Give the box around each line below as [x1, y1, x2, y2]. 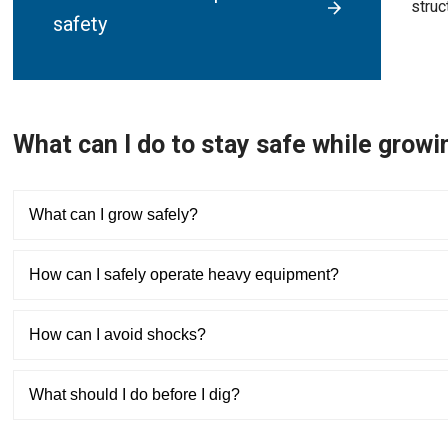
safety [53, 11, 107, 36]
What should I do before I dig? [29, 385, 240, 403]
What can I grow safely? [29, 205, 198, 223]
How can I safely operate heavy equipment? [29, 265, 339, 283]
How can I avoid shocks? [29, 325, 206, 343]
